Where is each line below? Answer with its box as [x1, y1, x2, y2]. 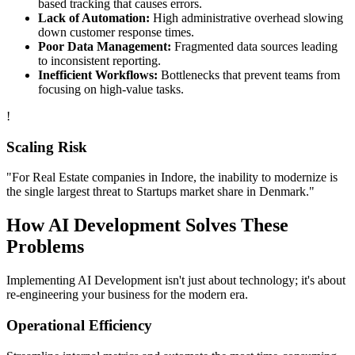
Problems [6, 236, 84, 258]
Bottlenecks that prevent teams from [158, 68, 340, 82]
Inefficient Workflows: [38, 68, 158, 82]
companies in [89, 170, 161, 185]
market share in [177, 185, 259, 199]
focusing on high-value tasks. [38, 82, 184, 97]
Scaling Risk [6, 138, 87, 155]
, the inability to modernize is [193, 170, 338, 185]
